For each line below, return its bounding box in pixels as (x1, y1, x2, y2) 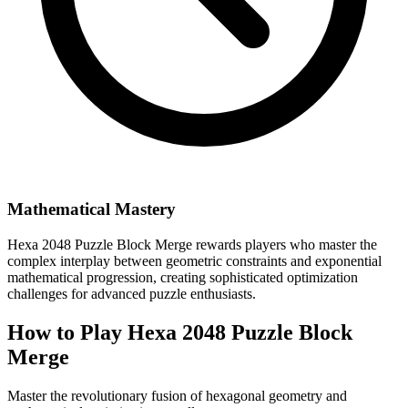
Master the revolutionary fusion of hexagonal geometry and (7, 387, 347, 403)
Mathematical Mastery (7, 199, 176, 219)
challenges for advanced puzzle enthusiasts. (7, 285, 256, 301)
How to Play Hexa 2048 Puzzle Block (7, 320, 352, 344)
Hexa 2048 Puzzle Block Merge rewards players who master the (7, 236, 377, 252)
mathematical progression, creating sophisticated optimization (7, 269, 358, 285)
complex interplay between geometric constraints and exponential (7, 252, 382, 269)
